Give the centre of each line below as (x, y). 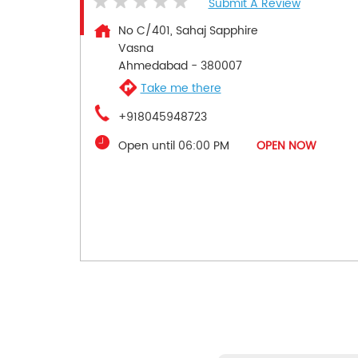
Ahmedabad (153, 66)
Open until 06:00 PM (173, 146)
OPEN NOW (286, 146)
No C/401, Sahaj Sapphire (188, 31)
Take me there (181, 88)
